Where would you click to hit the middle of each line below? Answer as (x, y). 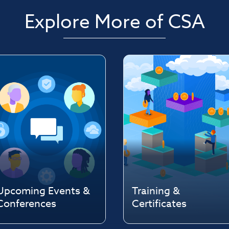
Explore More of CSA (114, 22)
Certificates (159, 204)
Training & (156, 191)
